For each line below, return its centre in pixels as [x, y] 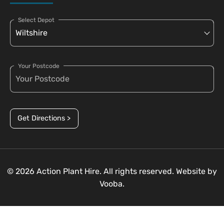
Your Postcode [39, 66]
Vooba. [112, 184]
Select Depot [36, 20]
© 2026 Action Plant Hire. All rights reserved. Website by [112, 171]
